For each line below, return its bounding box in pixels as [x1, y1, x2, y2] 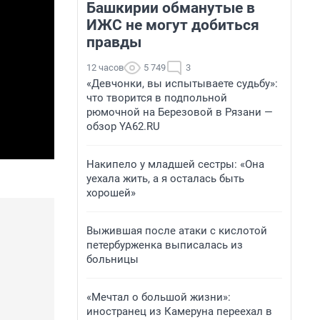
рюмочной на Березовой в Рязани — [86, 106, 273, 119]
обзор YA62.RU [86, 120, 160, 133]
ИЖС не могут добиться [86, 16, 259, 34]
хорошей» [86, 186, 136, 199]
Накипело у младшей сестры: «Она [86, 158, 264, 171]
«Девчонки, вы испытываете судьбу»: [86, 77, 278, 90]
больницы [86, 253, 139, 266]
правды [86, 34, 141, 51]
